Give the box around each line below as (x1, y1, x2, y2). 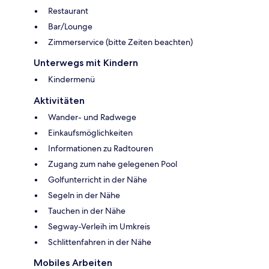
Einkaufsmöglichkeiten (48, 127, 133, 138)
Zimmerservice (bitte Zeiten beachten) (48, 36, 193, 47)
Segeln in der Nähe (48, 189, 120, 201)
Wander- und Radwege (48, 111, 136, 122)
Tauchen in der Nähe (48, 205, 125, 216)
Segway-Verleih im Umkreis (48, 220, 150, 232)
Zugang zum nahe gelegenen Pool (48, 158, 177, 169)
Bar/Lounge (48, 20, 92, 32)
